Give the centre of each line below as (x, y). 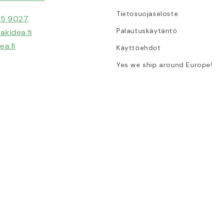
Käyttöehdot (139, 47)
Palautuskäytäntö (147, 30)
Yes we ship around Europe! (164, 64)
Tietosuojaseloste (147, 13)
